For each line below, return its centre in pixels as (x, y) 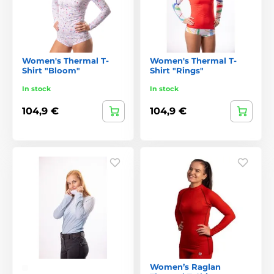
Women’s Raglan (185, 266)
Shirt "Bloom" (51, 70)
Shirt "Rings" (177, 70)
